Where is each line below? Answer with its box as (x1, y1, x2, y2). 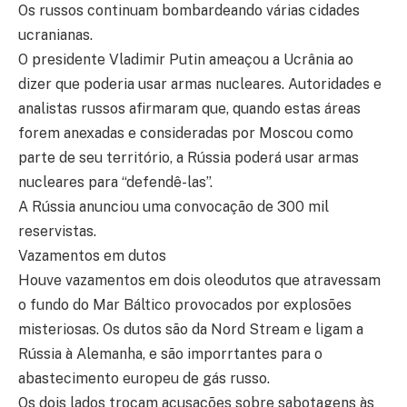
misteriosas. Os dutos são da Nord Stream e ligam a (18, 321, 363, 338)
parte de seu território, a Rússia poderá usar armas (18, 149, 359, 166)
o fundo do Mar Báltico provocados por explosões (18, 296, 352, 313)
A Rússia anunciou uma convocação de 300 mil (18, 198, 329, 215)
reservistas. (18, 223, 96, 240)
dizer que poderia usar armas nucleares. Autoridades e (18, 75, 382, 93)
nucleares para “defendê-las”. (18, 174, 213, 191)
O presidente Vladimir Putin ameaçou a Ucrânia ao (18, 51, 353, 68)
